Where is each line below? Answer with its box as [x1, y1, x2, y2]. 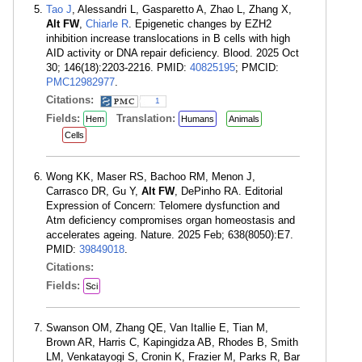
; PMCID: [235, 61, 279, 74]
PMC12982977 [46, 76, 115, 88]
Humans [181, 114, 214, 124]
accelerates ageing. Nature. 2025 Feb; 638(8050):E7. [46, 229, 293, 241]
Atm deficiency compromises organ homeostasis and [46, 214, 295, 226]
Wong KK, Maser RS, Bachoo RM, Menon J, [46, 170, 255, 183]
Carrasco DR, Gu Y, [46, 185, 141, 197]
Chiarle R [86, 18, 128, 30]
